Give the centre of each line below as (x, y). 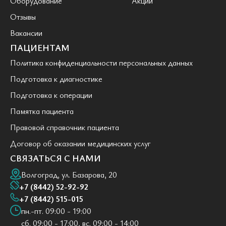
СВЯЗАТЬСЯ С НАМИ (55, 158)
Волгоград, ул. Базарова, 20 (69, 174)
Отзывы (23, 16)
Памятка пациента (42, 111)
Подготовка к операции (51, 95)
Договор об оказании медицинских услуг (80, 143)
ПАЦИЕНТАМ (40, 47)
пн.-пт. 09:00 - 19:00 (56, 211)
